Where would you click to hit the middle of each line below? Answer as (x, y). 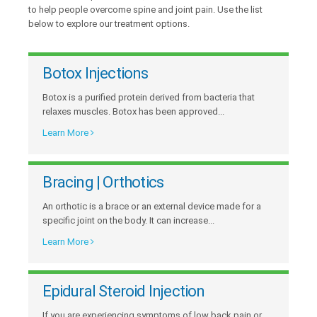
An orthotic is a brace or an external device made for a (152, 206)
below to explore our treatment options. (109, 23)
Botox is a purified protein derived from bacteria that (149, 97)
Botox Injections (96, 73)
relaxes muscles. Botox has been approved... (134, 111)
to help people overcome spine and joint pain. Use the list (146, 9)
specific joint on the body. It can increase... (129, 220)
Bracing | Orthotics (103, 182)
